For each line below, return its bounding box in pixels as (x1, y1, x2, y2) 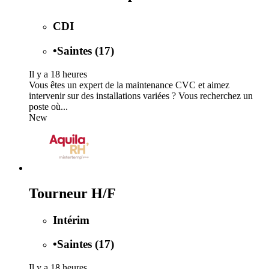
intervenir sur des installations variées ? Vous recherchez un (29, 90, 253, 101)
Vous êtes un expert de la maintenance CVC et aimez (29, 79, 229, 90)
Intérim (53, 213, 89, 226)
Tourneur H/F (29, 185, 116, 201)
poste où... (29, 101, 68, 112)
